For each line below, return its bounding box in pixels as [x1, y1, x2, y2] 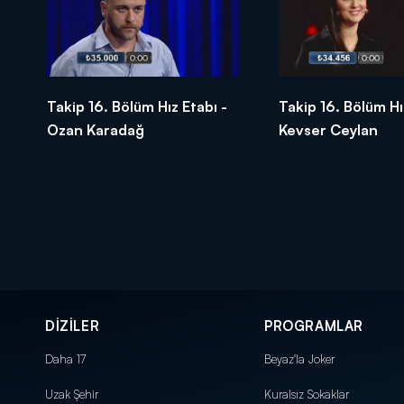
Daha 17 [45, 351, 86, 366]
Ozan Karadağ [47, 120, 144, 139]
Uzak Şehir [45, 386, 98, 401]
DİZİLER [45, 317, 100, 335]
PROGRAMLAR [264, 317, 363, 335]
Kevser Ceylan [278, 120, 378, 139]
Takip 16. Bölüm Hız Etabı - [47, 96, 227, 115]
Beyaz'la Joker [264, 351, 335, 366]
